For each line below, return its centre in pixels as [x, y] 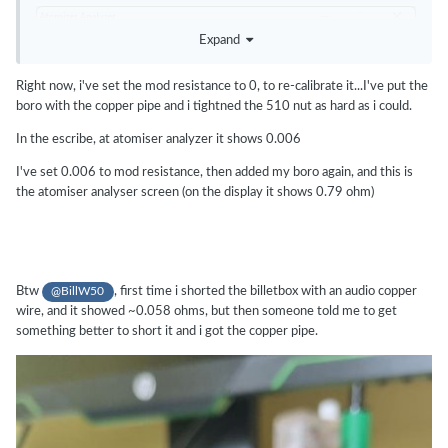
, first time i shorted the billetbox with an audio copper [265, 292]
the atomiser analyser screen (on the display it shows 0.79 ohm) [195, 192]
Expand [222, 40]
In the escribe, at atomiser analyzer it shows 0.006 [158, 139]
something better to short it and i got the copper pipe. [167, 332]
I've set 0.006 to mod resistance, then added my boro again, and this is [214, 172]
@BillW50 [78, 292]
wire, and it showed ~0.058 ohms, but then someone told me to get [206, 312]
